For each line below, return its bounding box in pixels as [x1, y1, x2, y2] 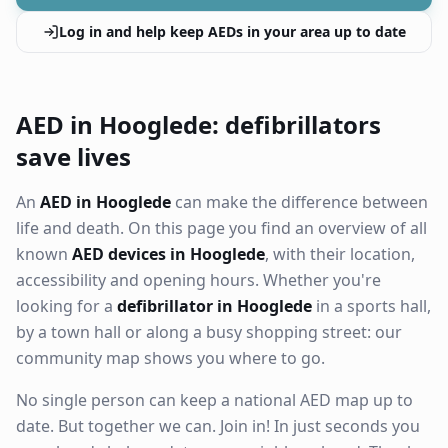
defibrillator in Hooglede [117, 295, 312, 317]
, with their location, [265, 243, 415, 265]
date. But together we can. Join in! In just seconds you [16, 415, 420, 437]
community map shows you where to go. [16, 347, 325, 369]
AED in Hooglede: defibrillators [16, 108, 381, 141]
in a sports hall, [312, 295, 431, 317]
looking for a [16, 295, 117, 317]
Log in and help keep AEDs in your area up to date [58, 22, 406, 41]
